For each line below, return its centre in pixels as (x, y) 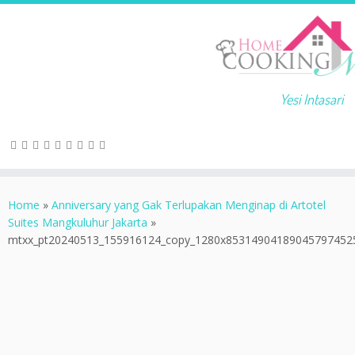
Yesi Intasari (311, 99)
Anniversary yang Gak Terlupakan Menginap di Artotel (189, 205)
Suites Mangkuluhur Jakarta (78, 222)
